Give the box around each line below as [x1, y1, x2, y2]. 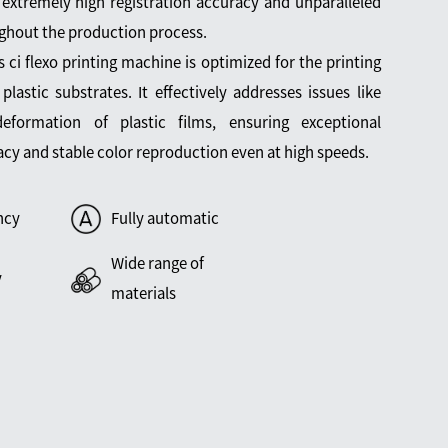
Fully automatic [110, 210, 219, 226]
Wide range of [110, 256, 204, 272]
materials [110, 286, 176, 302]
